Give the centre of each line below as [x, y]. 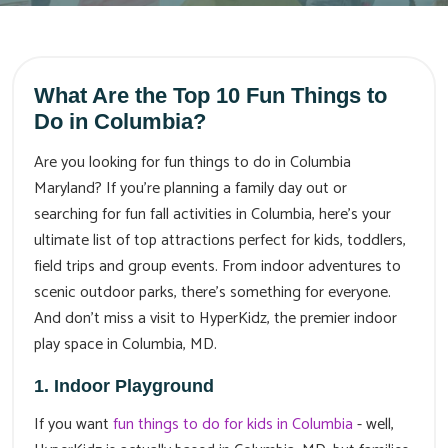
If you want [73, 425]
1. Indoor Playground [124, 386]
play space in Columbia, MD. [125, 345]
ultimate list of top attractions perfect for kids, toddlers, [220, 241]
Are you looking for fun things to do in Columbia [192, 163]
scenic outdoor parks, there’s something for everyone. [212, 293]
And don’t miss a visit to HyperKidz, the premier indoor [215, 319]
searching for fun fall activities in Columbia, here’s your [212, 215]
